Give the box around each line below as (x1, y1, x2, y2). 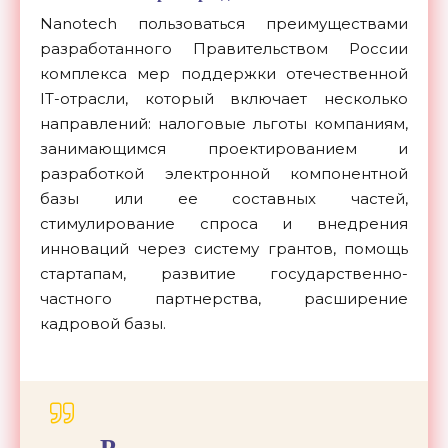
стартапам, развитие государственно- (40, 264, 408, 284)
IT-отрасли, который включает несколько (40, 89, 408, 109)
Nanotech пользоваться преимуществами (40, 14, 408, 34)
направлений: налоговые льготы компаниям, (40, 114, 408, 134)
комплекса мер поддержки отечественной (40, 64, 408, 84)
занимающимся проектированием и (40, 139, 408, 159)
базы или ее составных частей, (40, 189, 408, 209)
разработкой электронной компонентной (40, 164, 408, 184)
